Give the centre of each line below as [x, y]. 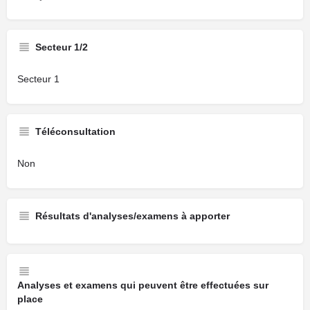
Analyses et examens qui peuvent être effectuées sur [143, 285]
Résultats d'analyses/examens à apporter [133, 216]
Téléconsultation [75, 131]
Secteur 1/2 [62, 47]
